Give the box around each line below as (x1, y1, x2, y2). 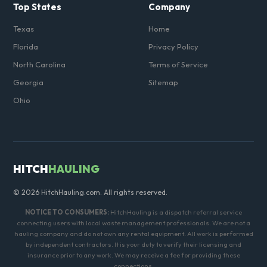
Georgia (13, 77, 44, 87)
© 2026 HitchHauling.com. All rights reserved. (13, 188, 168, 197)
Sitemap (148, 77, 178, 87)
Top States (13, 1, 62, 13)
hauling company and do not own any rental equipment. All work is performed (14, 229, 253, 238)
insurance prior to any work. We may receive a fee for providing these (27, 251, 240, 259)
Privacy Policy (148, 42, 198, 51)
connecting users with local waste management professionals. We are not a (17, 219, 250, 227)
